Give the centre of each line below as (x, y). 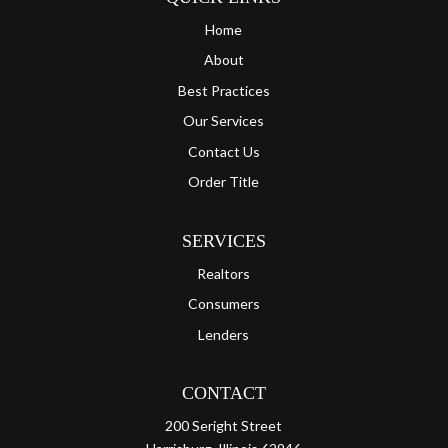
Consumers (223, 304)
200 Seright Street (224, 426)
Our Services (224, 121)
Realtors (224, 273)
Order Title (224, 182)
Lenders (224, 334)
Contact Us (223, 151)
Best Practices (223, 90)
